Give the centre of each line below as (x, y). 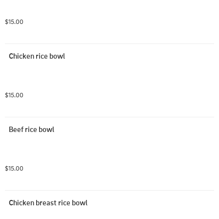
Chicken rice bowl (37, 56)
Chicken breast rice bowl (48, 202)
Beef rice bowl (32, 129)
